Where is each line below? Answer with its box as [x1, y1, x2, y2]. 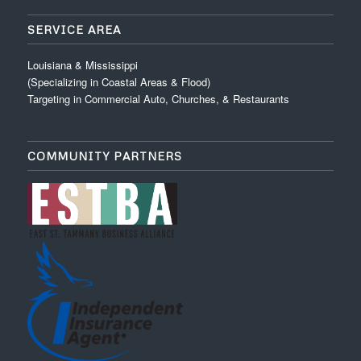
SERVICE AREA [27, 22, 121, 36]
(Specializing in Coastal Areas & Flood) [27, 73, 210, 89]
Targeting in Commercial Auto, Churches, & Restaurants [27, 90, 289, 106]
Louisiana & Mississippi [27, 56, 138, 73]
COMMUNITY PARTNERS [27, 148, 182, 163]
